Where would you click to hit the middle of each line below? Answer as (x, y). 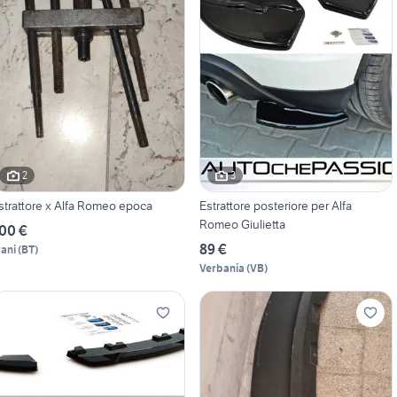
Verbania (222, 268)
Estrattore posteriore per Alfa (275, 205)
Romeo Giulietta (242, 224)
